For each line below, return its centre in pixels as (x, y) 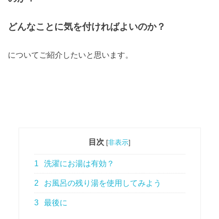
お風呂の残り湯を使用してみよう (102, 183)
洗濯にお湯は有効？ (78, 164)
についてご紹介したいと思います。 (71, 55)
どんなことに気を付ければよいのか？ (87, 27)
